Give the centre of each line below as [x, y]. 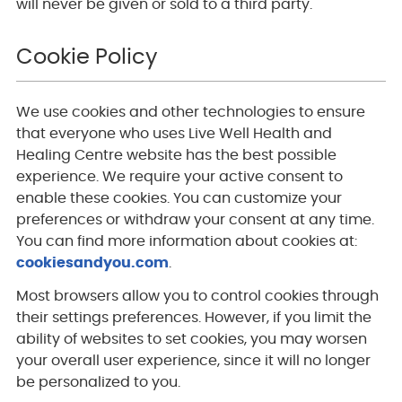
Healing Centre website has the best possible [176, 156]
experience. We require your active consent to [179, 177]
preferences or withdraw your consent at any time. [195, 220]
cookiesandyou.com [92, 263]
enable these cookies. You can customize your [179, 199]
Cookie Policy [87, 57]
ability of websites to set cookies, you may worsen [191, 340]
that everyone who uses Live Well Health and [174, 134]
